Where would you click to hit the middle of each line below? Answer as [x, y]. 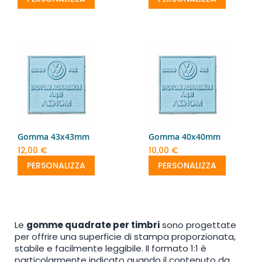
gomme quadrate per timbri [93, 225]
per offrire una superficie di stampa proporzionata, [125, 236]
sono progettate [198, 225]
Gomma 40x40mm [185, 136]
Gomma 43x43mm [54, 136]
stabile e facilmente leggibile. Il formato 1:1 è [111, 248]
